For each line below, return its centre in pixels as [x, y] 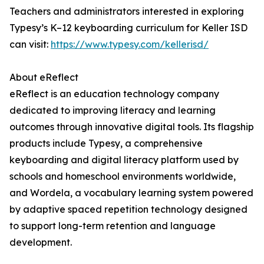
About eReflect [44, 77]
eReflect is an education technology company [114, 94]
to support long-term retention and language [113, 226]
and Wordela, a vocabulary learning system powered [131, 193]
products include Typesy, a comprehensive [106, 143]
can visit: [30, 44]
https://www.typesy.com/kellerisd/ [130, 44]
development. [41, 242]
